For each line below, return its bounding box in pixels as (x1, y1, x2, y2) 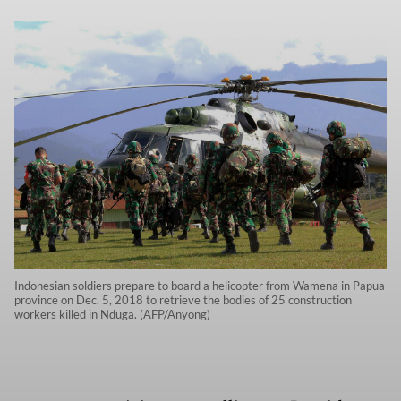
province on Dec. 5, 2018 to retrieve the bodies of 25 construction (14, 293, 352, 308)
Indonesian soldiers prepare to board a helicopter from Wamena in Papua (14, 278, 385, 294)
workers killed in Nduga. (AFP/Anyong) (14, 307, 210, 322)
